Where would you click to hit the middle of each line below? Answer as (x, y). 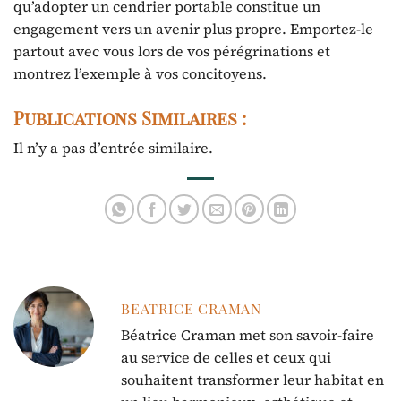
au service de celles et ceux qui (226, 357)
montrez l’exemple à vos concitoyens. (140, 73)
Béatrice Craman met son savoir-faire (247, 334)
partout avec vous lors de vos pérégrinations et (172, 51)
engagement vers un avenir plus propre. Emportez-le (193, 28)
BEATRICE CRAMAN (191, 308)
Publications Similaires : (130, 117)
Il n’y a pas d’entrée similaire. (113, 147)
